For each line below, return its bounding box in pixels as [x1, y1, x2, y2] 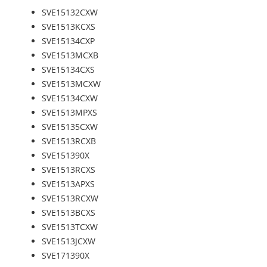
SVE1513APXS [42, 178, 95, 190]
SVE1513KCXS [42, 20, 95, 32]
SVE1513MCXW [42, 77, 101, 89]
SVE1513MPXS [42, 106, 97, 118]
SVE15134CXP [42, 35, 95, 46]
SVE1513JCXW [42, 235, 95, 247]
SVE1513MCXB [42, 49, 98, 61]
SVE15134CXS [42, 63, 95, 75]
